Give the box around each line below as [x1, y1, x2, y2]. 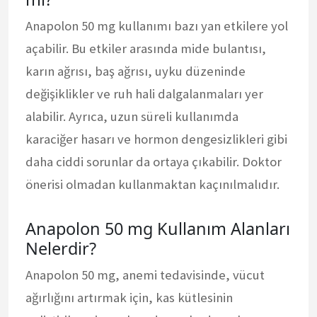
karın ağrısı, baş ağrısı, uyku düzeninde [25, 62, 246, 79]
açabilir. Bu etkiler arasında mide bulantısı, [25, 40, 266, 57]
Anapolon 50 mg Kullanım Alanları [25, 217, 290, 240]
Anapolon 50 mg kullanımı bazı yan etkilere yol [25, 17, 288, 34]
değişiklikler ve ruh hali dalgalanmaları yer [25, 85, 263, 102]
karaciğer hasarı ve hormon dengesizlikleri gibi [25, 130, 287, 147]
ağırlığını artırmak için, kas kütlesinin [25, 289, 233, 306]
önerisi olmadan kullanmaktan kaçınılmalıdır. [25, 175, 279, 192]
